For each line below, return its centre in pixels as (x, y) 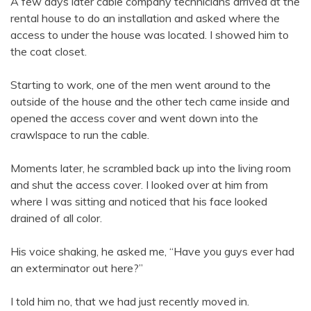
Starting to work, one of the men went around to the (141, 85)
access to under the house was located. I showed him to (150, 35)
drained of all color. (56, 218)
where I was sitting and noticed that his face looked (139, 202)
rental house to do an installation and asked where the (145, 18)
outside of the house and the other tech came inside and (150, 102)
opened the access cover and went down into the (134, 118)
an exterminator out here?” (77, 268)
